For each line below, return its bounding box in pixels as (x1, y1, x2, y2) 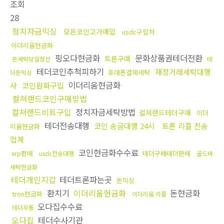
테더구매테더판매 (142, 148, 190, 158)
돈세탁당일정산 (12, 54, 50, 63)
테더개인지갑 (11, 173, 56, 186)
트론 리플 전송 (162, 120, 208, 131)
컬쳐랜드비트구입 (11, 106, 71, 118)
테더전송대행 (42, 119, 92, 132)
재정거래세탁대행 (155, 66, 211, 77)
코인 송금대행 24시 (94, 120, 155, 131)
